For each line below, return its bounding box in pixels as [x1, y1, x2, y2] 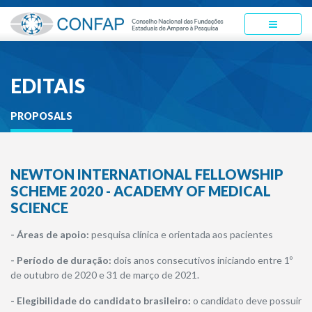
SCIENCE [10, 198, 68, 216]
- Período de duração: [10, 253, 111, 266]
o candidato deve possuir [193, 294, 302, 306]
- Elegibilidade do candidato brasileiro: [10, 294, 193, 306]
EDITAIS [10, 73, 85, 97]
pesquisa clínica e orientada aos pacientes [91, 228, 273, 240]
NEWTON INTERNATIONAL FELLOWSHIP [10, 165, 283, 182]
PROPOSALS [10, 109, 72, 122]
